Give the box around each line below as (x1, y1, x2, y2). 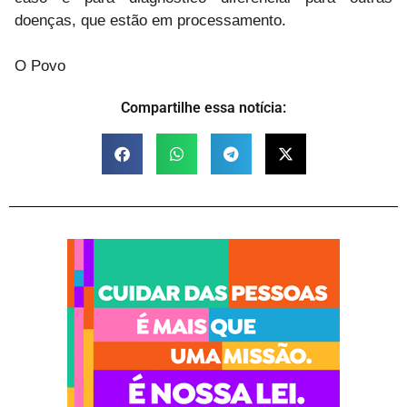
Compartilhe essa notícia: (121, 98, 286, 116)
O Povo (15, 56, 65, 74)
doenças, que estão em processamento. (15, 11, 286, 29)
